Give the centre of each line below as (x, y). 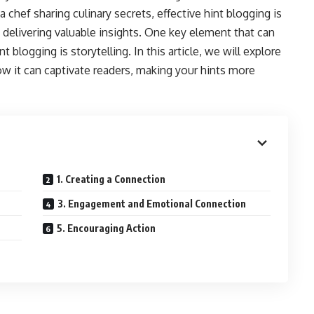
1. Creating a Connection (111, 179)
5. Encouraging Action (107, 228)
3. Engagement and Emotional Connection (152, 204)
